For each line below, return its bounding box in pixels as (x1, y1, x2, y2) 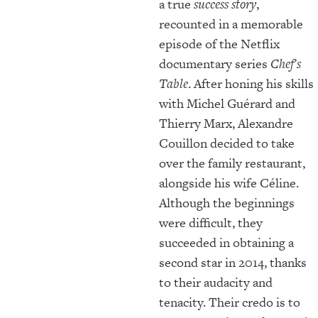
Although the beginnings (159, 194, 295, 212)
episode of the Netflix (159, 35, 280, 53)
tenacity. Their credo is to (159, 293, 300, 312)
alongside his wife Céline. (159, 174, 299, 192)
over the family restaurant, (159, 154, 305, 172)
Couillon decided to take (159, 134, 295, 153)
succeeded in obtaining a (159, 234, 294, 252)
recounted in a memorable (159, 15, 303, 33)
